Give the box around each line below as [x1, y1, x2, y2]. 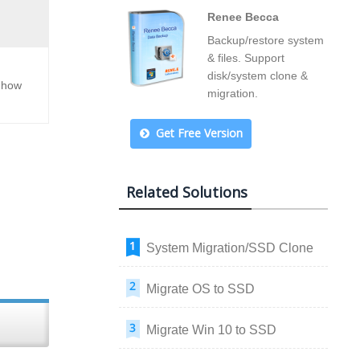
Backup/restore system [207, 34, 324, 47]
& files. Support [207, 51, 284, 64]
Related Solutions [126, 182, 247, 202]
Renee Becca [207, 10, 279, 23]
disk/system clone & [207, 69, 308, 82]
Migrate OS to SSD [146, 282, 255, 296]
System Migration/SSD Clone [146, 241, 313, 255]
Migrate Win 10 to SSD [146, 323, 276, 337]
